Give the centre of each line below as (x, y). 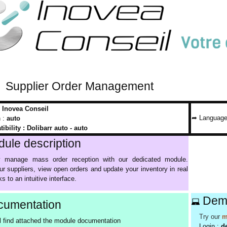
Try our (210, 217)
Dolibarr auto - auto (57, 128)
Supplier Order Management (79, 86)
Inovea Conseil (25, 109)
